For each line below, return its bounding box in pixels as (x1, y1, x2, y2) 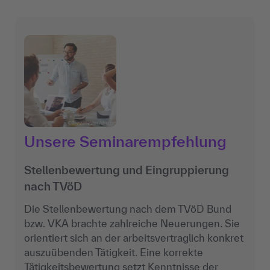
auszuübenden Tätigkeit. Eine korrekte (24, 246, 203, 258)
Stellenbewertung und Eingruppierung (24, 163, 229, 177)
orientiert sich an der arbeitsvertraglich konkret (24, 231, 243, 243)
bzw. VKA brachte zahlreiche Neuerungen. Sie (24, 217, 240, 229)
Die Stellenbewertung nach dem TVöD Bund (24, 202, 231, 215)
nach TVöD (24, 179, 82, 193)
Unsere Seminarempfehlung (24, 132, 227, 150)
